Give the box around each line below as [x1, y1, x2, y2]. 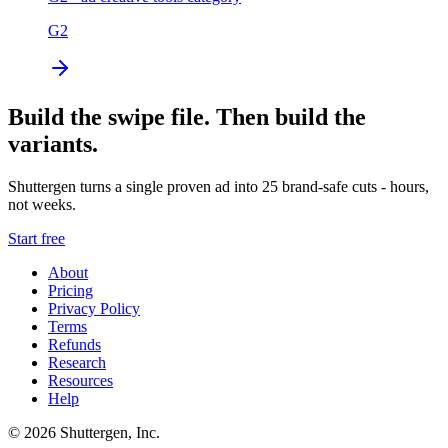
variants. [8, 130, 98, 157]
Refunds [48, 335, 101, 353]
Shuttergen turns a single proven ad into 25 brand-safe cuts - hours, [8, 177, 429, 195]
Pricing [48, 281, 93, 299]
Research [48, 353, 106, 371]
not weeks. [8, 195, 76, 213]
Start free [8, 229, 65, 247]
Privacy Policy [48, 299, 140, 317]
